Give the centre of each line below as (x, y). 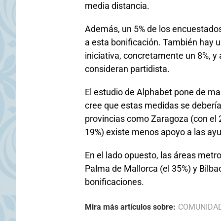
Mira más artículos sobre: (130, 207)
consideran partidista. (127, 69)
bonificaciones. (114, 182)
